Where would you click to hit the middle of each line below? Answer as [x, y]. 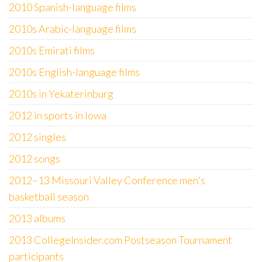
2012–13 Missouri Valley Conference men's [107, 180]
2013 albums [37, 218]
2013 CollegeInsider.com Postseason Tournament [120, 240]
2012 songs [35, 158]
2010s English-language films [74, 72]
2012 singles [37, 137]
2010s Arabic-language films [73, 29]
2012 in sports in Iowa [58, 115]
